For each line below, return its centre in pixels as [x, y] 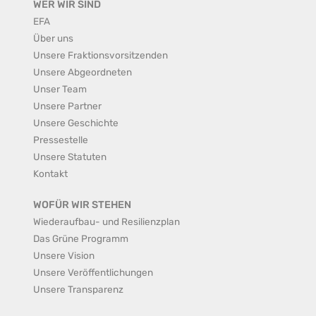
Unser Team [60, 89]
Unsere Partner [67, 106]
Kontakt [50, 174]
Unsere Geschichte [76, 123]
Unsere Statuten [70, 157]
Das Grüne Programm [81, 238]
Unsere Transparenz [78, 289]
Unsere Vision [64, 255]
